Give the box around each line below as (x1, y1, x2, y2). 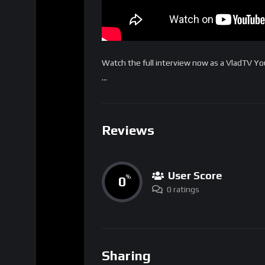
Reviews (102, 122, 154, 138)
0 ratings (167, 184, 199, 194)
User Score (168, 169, 222, 182)
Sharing (102, 247, 151, 263)
